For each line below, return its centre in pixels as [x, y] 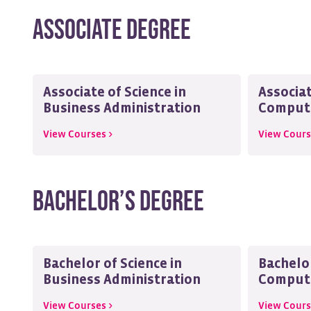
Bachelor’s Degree [118, 202]
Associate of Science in [115, 93]
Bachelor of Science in [112, 264]
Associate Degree [112, 31]
